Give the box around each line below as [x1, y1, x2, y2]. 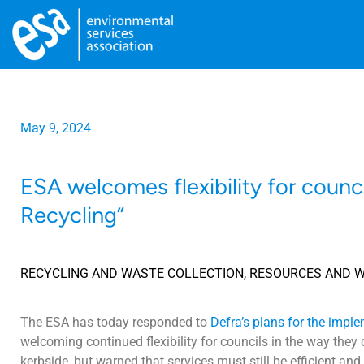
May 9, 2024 [20, 119, 91, 136]
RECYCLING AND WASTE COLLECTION [20, 265, 244, 281]
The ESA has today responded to [20, 314, 210, 330]
